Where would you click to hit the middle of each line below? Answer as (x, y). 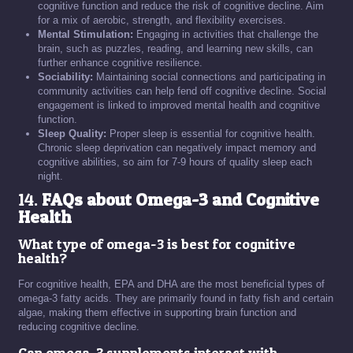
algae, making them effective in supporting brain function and (157, 312)
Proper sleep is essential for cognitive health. (211, 134)
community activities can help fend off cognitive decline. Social (182, 91)
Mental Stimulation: (85, 34)
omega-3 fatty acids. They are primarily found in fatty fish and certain (176, 298)
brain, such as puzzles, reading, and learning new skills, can (175, 48)
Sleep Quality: (72, 134)
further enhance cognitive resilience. (120, 63)
